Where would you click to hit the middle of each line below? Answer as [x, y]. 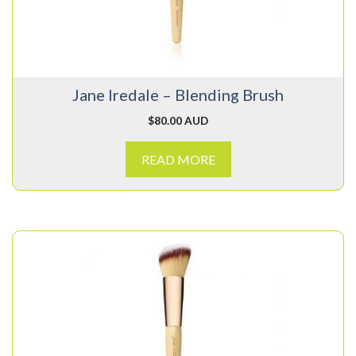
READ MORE [178, 160]
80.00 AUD [181, 121]
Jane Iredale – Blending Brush [178, 95]
